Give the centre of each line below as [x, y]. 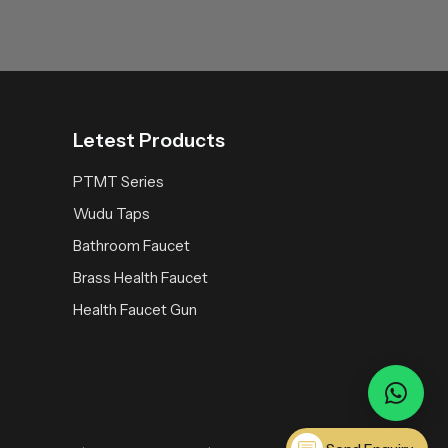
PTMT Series [118, 181]
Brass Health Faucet [140, 277]
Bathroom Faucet [131, 245]
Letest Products [149, 140]
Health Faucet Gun [135, 309]
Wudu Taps [111, 213]
